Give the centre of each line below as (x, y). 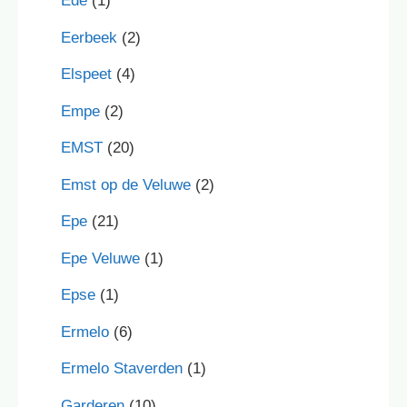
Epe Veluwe (100, 258)
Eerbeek (89, 37)
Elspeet (86, 74)
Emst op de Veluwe (126, 184)
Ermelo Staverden (122, 369)
